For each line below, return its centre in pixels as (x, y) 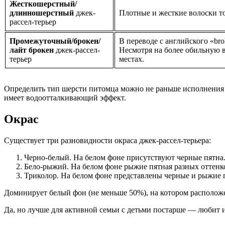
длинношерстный (42, 13)
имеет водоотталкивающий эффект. (65, 98)
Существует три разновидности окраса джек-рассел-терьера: (107, 141)
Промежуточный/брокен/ (55, 41)
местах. (132, 59)
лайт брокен (32, 50)
